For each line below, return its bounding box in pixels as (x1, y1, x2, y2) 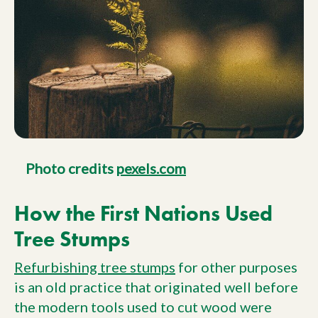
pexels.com (116, 159, 186, 177)
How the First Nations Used (14, 199, 273, 226)
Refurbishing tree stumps (14, 258, 175, 275)
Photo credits (26, 159, 116, 177)
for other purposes (175, 258, 297, 275)
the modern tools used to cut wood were (14, 298, 272, 315)
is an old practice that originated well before (14, 278, 298, 295)
